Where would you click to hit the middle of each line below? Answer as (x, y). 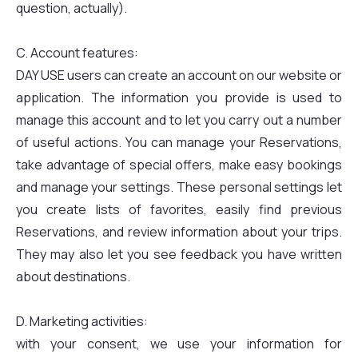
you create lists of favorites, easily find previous (179, 209)
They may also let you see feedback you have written (179, 254)
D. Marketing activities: (82, 321)
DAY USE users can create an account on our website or (179, 75)
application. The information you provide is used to (179, 97)
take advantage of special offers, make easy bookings (179, 165)
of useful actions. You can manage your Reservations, (179, 142)
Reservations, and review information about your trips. (179, 232)
